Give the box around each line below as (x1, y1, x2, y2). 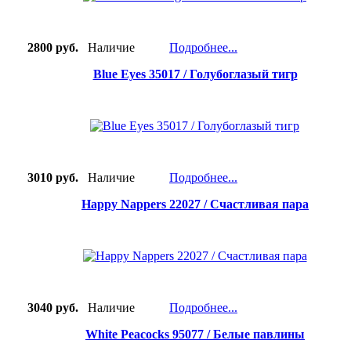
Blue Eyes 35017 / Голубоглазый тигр (92, 67, 298, 81)
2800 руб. (15, 41, 78, 55)
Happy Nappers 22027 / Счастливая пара (81, 197, 309, 212)
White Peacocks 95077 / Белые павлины (85, 327, 305, 342)
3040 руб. (15, 301, 78, 315)
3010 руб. (15, 171, 78, 185)
